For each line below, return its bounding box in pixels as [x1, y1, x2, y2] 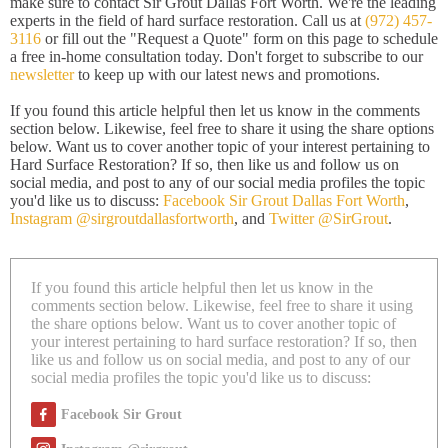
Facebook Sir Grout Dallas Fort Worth [163, 192, 405, 209]
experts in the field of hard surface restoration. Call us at [10, 12, 365, 29]
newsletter [10, 66, 74, 83]
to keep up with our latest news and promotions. [74, 66, 380, 83]
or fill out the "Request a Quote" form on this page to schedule [41, 30, 438, 47]
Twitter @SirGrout [269, 210, 388, 227]
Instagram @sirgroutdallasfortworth [10, 210, 234, 227]
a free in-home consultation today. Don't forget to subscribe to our [10, 48, 423, 65]
